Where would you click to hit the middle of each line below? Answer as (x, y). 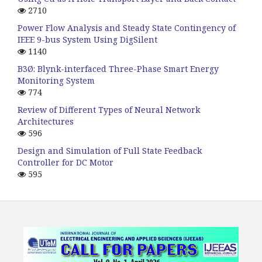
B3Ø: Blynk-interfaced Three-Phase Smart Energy (118, 68)
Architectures (46, 121)
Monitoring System (56, 80)
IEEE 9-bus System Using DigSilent (87, 39)
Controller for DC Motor (65, 162)
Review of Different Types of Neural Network (109, 109)
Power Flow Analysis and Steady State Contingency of (127, 27)
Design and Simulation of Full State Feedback (110, 150)
